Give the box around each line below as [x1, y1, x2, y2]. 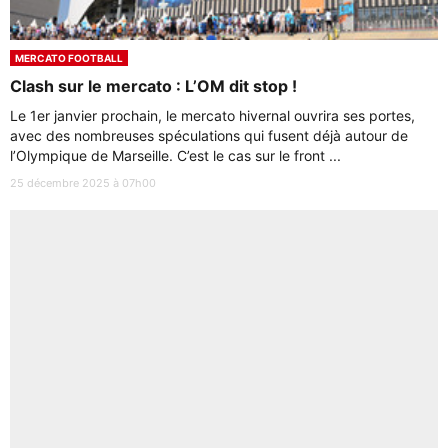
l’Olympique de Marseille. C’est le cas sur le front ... [10, 147, 341, 164]
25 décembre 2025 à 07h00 [10, 176, 156, 190]
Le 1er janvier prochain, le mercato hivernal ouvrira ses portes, [10, 107, 415, 124]
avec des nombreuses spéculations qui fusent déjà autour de [10, 127, 408, 144]
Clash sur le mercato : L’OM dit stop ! [10, 76, 297, 96]
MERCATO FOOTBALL [15, 52, 123, 64]
